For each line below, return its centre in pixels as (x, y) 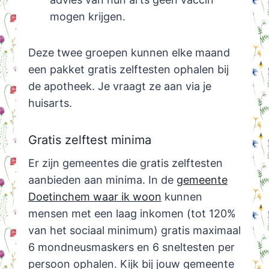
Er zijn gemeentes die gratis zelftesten (125, 163)
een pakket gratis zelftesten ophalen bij (128, 70)
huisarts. (50, 103)
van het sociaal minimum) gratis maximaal (134, 231)
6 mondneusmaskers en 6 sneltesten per (131, 247)
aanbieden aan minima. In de (102, 180)
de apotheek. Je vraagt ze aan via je (119, 86)
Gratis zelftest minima (89, 140)
